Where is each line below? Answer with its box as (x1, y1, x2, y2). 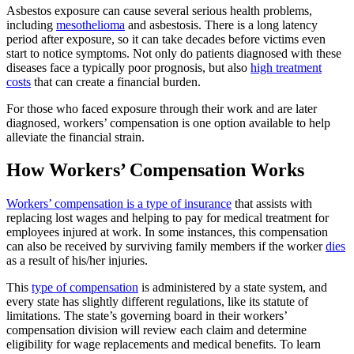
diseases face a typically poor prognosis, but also (6, 60, 250, 74)
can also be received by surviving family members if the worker (6, 239, 326, 254)
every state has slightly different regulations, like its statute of (6, 295, 308, 309)
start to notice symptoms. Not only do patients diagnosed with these (6, 46, 341, 60)
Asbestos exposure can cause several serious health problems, (6, 3, 312, 17)
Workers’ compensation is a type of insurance (6, 197, 232, 211)
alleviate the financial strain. (6, 130, 145, 144)
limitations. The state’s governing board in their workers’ (6, 309, 287, 323)
